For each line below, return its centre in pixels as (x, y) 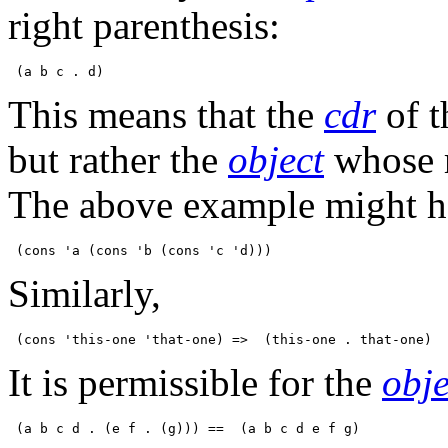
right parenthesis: (144, 26)
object (276, 160)
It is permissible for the (195, 383)
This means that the (166, 115)
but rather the (118, 160)
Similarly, (84, 294)
